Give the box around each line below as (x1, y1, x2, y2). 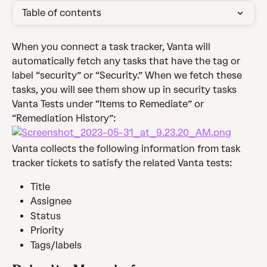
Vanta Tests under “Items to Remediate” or (12, 98, 206, 110)
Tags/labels (30, 239, 82, 251)
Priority (30, 225, 64, 237)
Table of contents (22, 7, 101, 18)
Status (30, 210, 61, 222)
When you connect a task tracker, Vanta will (12, 41, 213, 52)
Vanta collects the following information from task (12, 143, 243, 154)
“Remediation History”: (12, 113, 116, 124)
